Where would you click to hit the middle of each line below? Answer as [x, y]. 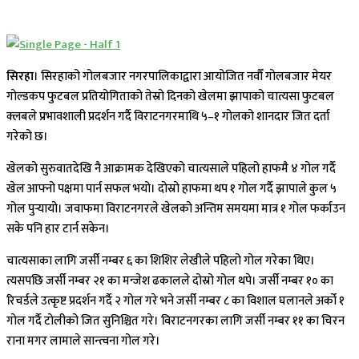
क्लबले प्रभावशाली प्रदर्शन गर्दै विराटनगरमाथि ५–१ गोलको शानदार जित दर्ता [168, 117]
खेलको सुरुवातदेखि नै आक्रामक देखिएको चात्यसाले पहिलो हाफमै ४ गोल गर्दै [171, 169]
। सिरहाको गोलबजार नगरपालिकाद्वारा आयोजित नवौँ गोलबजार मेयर [183, 77]
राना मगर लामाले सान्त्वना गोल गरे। [83, 341]
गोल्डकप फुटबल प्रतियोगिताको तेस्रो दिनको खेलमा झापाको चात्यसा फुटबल [170, 97]
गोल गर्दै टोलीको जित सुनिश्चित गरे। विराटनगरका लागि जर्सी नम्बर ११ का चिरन [175, 321]
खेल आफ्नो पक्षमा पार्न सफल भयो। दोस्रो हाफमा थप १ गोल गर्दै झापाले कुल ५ [171, 189]
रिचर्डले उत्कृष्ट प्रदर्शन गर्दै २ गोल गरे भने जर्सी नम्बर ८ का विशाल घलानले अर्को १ [175, 301]
